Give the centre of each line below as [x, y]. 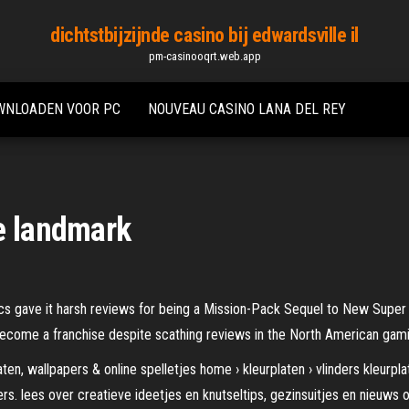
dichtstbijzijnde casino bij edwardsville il [204, 35]
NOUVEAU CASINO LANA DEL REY [247, 109]
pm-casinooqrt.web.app [204, 56]
